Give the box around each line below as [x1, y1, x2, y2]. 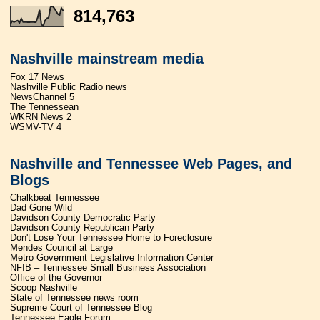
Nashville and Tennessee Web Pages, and [10, 155, 293, 171]
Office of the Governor [10, 273, 103, 284]
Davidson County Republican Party [10, 223, 155, 234]
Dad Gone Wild [10, 203, 73, 214]
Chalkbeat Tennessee [10, 193, 100, 204]
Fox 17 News [10, 71, 65, 82]
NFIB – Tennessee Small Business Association [10, 263, 206, 274]
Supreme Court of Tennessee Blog [10, 303, 153, 314]
